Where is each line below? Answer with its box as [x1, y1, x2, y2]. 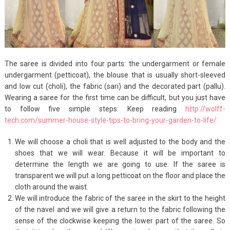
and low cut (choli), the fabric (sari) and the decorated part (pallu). [4, 82, 226, 91]
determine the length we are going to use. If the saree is [14, 160, 226, 169]
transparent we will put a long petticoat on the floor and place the [14, 171, 226, 180]
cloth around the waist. [14, 183, 88, 191]
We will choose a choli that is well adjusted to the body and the [14, 138, 226, 146]
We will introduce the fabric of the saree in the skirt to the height [14, 194, 226, 203]
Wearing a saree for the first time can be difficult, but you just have [4, 93, 226, 102]
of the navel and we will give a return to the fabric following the [14, 205, 226, 214]
